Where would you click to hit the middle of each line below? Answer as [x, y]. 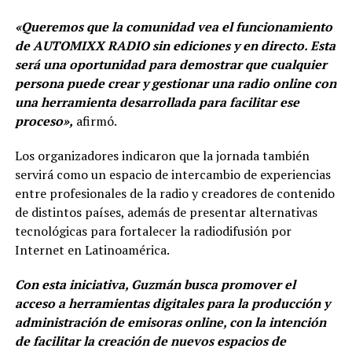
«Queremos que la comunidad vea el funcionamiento [173, 26]
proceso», [44, 121]
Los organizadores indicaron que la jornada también [162, 155]
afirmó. [95, 121]
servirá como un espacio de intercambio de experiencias [172, 174]
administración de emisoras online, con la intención [170, 322]
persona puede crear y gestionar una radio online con [175, 83]
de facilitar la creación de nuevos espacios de [150, 341]
